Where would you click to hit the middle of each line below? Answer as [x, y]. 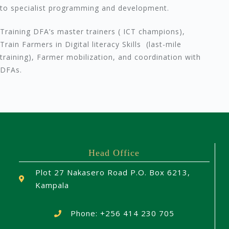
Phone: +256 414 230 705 [123, 213]
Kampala [52, 185]
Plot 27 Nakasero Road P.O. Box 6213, [113, 173]
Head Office [114, 153]
